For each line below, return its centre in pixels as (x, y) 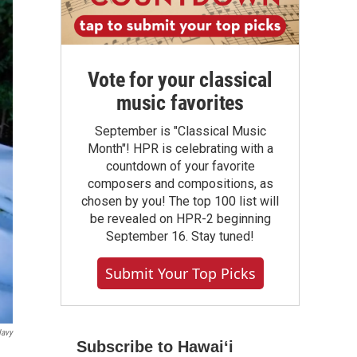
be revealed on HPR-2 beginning (180, 219)
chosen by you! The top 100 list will (180, 201)
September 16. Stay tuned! (180, 236)
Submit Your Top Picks (180, 273)
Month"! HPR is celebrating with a (180, 149)
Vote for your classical (180, 80)
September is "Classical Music (180, 131)
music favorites (180, 103)
